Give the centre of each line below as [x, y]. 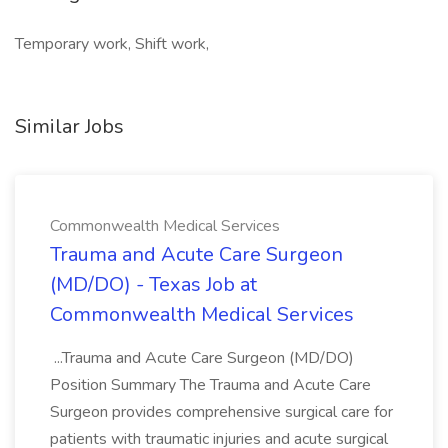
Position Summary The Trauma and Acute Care [210, 385]
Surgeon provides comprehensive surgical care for [221, 412]
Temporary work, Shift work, [112, 44]
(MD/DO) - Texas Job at [153, 284]
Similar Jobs [69, 126]
